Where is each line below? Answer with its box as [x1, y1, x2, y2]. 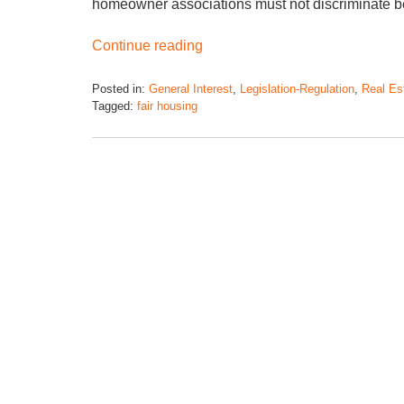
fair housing [137, 98, 197, 113]
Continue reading [92, 37, 203, 53]
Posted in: [92, 81, 145, 96]
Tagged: [92, 98, 133, 113]
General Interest [149, 81, 233, 96]
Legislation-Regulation [240, 81, 354, 96]
